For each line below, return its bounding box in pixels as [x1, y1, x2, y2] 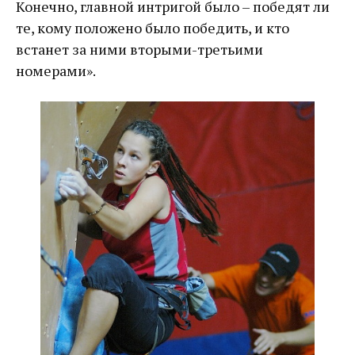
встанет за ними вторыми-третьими [16, 40, 263, 59]
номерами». [16, 61, 96, 81]
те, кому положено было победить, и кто [16, 18, 289, 38]
